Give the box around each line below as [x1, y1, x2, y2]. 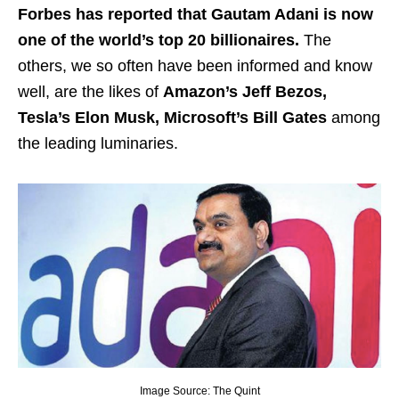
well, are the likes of [18, 83, 163, 102]
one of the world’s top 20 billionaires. [18, 31, 299, 50]
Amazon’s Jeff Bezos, [163, 83, 327, 102]
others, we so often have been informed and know [18, 57, 372, 76]
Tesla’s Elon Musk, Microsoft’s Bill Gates [18, 109, 327, 127]
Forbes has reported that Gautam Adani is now [18, 5, 373, 24]
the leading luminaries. [18, 134, 178, 153]
